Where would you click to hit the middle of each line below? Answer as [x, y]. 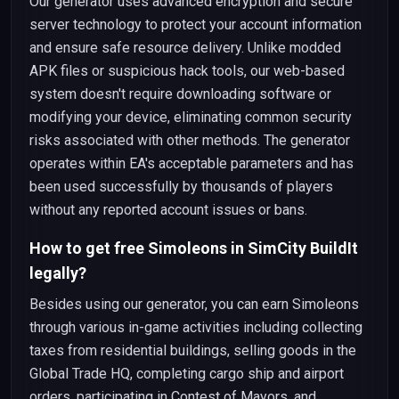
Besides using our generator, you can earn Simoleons [194, 304]
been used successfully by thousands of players [181, 187]
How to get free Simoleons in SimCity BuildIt [194, 248]
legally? [58, 273]
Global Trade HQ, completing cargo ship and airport [187, 374]
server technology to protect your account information [195, 24]
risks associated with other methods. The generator [190, 140]
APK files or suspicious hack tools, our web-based [187, 71]
